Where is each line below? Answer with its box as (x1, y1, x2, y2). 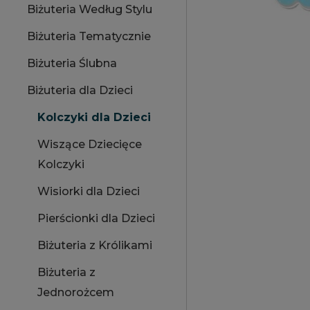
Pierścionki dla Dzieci (37, 212, 155, 225)
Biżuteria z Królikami (37, 239, 152, 252)
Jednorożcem (37, 286, 114, 299)
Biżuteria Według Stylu (27, 3, 152, 16)
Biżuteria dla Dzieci (27, 84, 133, 97)
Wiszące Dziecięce (37, 138, 142, 151)
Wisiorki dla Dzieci (37, 185, 140, 198)
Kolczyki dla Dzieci (37, 111, 151, 124)
